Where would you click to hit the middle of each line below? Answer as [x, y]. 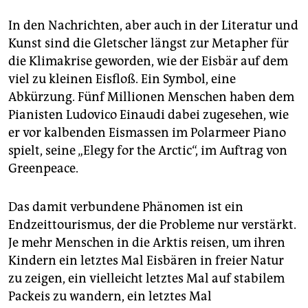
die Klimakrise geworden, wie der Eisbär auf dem [148, 62]
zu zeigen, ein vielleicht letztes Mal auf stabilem [146, 279]
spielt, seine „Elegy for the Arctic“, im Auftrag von [148, 151]
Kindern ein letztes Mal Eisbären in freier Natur [146, 261]
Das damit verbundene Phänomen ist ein [126, 207]
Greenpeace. [43, 169]
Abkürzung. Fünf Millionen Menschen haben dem [151, 97]
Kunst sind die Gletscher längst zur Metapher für [148, 44]
